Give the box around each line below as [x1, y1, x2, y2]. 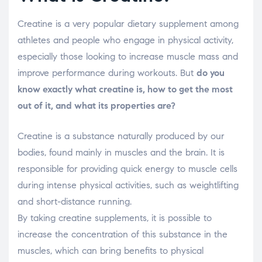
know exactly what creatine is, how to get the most [18, 84, 233, 95]
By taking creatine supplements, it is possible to [18, 212, 212, 223]
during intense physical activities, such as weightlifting [18, 180, 239, 191]
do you [196, 67, 225, 78]
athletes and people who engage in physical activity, [18, 35, 233, 46]
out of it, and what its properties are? [18, 100, 175, 111]
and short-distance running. [18, 196, 132, 207]
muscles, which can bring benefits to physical [18, 245, 204, 256]
